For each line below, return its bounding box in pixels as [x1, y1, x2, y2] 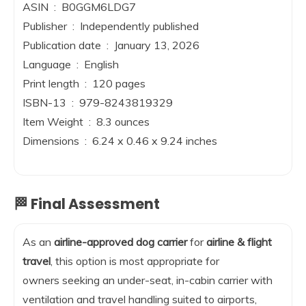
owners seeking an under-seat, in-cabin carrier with [23, 273, 273, 287]
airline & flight [206, 235, 272, 249]
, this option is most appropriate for [51, 254, 219, 268]
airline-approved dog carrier [54, 235, 187, 249]
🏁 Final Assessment [14, 194, 160, 214]
